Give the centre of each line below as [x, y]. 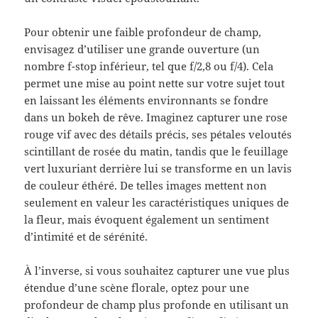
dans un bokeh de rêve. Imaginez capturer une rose [156, 117]
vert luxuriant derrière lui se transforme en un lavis [158, 169]
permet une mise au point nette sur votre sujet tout [155, 83]
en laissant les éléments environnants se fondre [147, 100]
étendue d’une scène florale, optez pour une [137, 288]
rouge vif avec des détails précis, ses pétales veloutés [158, 135]
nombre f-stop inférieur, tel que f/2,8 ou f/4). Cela [149, 66]
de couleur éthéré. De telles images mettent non [146, 186]
